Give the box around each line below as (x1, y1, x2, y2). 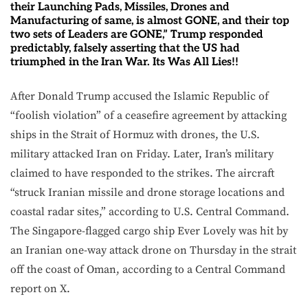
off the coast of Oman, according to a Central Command (10, 263, 285, 276)
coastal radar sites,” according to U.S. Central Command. (10, 205, 289, 219)
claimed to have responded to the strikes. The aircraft (10, 166, 274, 180)
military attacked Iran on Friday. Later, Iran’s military (10, 147, 274, 161)
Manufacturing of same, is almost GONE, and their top (10, 14, 289, 27)
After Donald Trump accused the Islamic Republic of (10, 89, 269, 103)
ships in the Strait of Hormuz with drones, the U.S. (10, 128, 260, 142)
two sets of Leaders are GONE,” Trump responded (10, 28, 263, 41)
